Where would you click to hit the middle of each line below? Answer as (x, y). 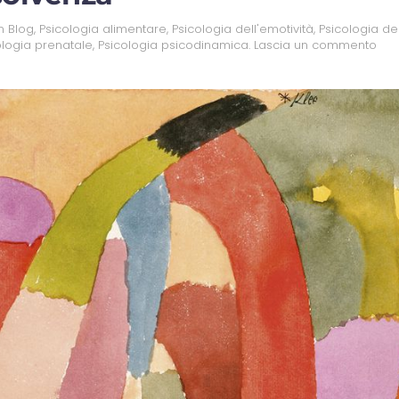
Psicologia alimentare (103, 29)
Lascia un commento (315, 45)
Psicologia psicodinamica (173, 45)
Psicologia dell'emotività (243, 29)
